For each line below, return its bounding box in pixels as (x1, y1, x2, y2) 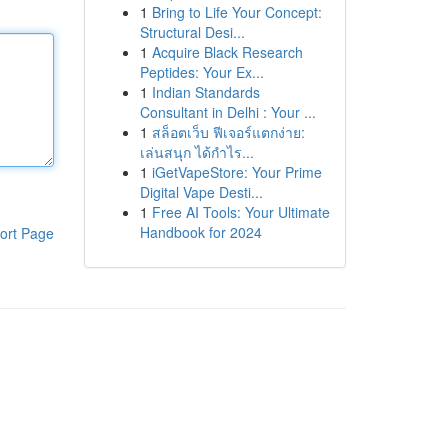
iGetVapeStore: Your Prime (151, 162, 322, 182)
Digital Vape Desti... (139, 182, 263, 202)
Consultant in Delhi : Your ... (139, 102, 316, 122)
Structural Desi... (139, 22, 245, 42)
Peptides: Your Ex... (139, 62, 264, 82)
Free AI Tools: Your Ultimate (151, 202, 330, 222)
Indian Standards (151, 82, 260, 102)
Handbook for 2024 (139, 222, 262, 242)
